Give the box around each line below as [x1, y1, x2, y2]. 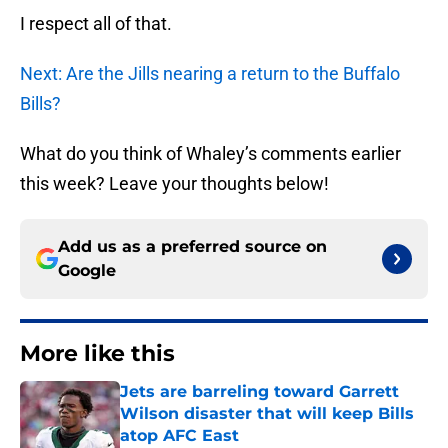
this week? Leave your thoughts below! [20, 173, 329, 195]
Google [58, 261, 116, 281]
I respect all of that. [20, 13, 172, 35]
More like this [20, 340, 175, 368]
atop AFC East [120, 426, 239, 446]
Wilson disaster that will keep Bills [120, 404, 414, 424]
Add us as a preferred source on [58, 237, 327, 257]
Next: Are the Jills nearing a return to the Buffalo [20, 63, 400, 85]
